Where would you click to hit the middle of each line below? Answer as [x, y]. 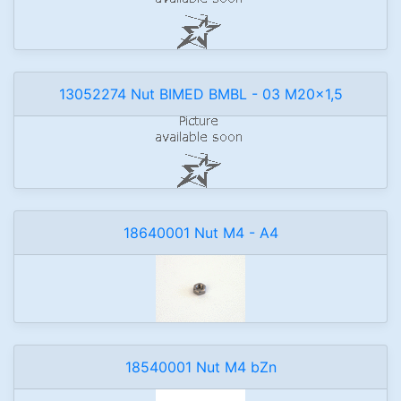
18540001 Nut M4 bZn [200, 367]
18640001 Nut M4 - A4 [200, 233]
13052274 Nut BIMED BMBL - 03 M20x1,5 [200, 94]
